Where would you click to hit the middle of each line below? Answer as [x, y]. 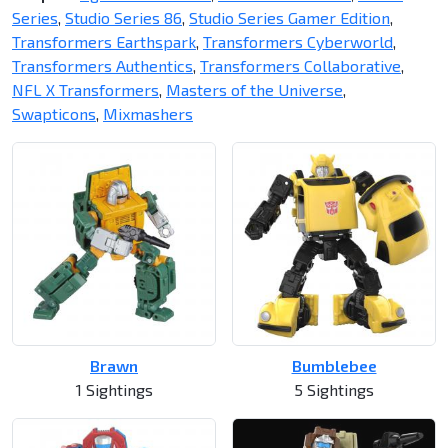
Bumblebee [334, 366]
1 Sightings [114, 390]
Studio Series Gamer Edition [289, 18]
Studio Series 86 [123, 18]
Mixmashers [148, 114]
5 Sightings [334, 390]
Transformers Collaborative [300, 66]
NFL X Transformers [85, 90]
